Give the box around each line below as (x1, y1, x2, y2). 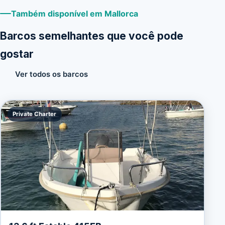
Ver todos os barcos (15, 70, 88, 79)
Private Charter (13, 110, 57, 118)
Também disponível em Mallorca (11, 8, 138, 19)
